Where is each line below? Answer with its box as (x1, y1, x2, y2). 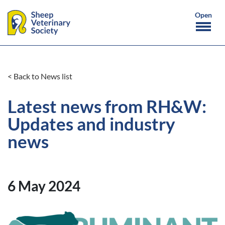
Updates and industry (8, 113, 175, 135)
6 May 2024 (8, 177, 80, 194)
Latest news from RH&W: (8, 95, 206, 117)
